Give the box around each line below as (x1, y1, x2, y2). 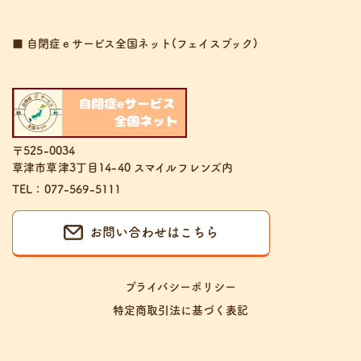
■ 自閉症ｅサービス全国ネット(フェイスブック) (12, 38, 258, 50)
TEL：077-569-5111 (12, 184, 122, 196)
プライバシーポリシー (125, 280, 236, 293)
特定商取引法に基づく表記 (113, 304, 248, 316)
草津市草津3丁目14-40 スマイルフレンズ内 (12, 162, 234, 174)
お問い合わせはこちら (89, 226, 218, 239)
